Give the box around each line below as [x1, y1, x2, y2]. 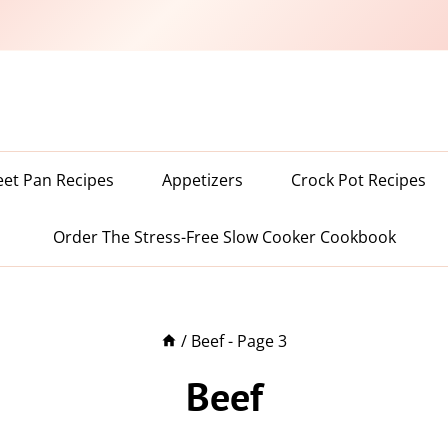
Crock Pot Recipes [291, 169, 426, 191]
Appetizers [162, 169, 243, 191]
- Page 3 [224, 329, 288, 352]
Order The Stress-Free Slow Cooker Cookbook [52, 226, 396, 248]
